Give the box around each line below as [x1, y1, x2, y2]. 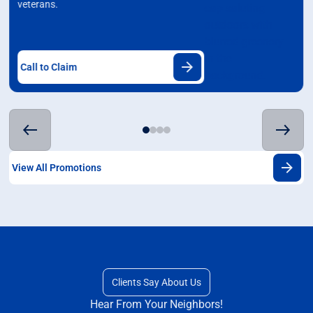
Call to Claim [20, 61, 78, 73]
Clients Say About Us [112, 277, 201, 289]
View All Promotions [12, 161, 102, 173]
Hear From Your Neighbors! [90, 298, 223, 312]
